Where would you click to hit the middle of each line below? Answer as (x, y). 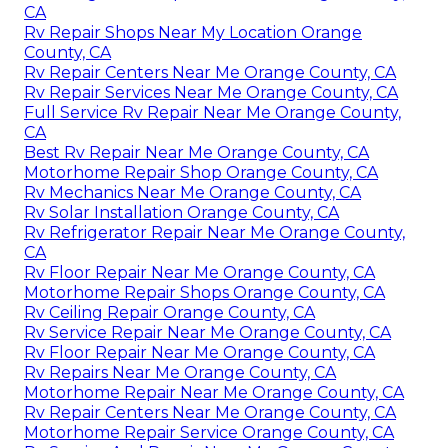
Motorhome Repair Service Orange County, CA (209, 433)
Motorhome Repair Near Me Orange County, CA (214, 393)
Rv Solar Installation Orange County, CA (181, 213)
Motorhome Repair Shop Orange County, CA (201, 173)
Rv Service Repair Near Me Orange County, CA (207, 333)
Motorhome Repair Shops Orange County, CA (204, 293)
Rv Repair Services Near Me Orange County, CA (211, 93)
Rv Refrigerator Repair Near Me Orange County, (214, 233)
